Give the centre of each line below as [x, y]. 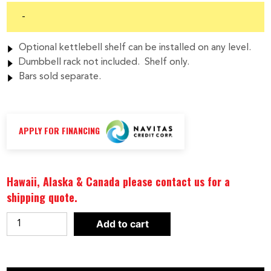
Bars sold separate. [60, 77]
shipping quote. [42, 197]
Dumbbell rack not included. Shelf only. [104, 62]
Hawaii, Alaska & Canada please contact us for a [119, 181]
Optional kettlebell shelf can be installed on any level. [135, 47]
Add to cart [122, 224]
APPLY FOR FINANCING [60, 130]
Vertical [22, 251]
